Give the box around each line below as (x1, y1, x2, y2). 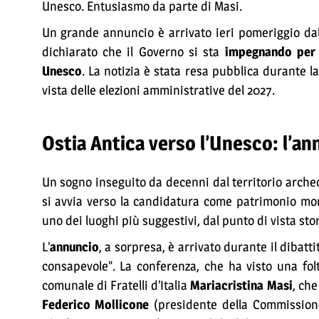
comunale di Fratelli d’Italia (41, 277, 191, 293)
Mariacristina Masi (190, 277, 293, 293)
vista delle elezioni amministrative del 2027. (41, 82, 275, 98)
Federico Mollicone (41, 296, 150, 313)
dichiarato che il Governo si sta (41, 43, 225, 60)
